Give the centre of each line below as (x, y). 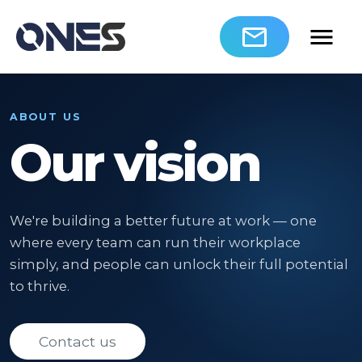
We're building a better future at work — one (163, 221)
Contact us (78, 341)
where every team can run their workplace (155, 242)
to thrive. (40, 286)
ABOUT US (46, 117)
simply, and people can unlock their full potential (179, 264)
